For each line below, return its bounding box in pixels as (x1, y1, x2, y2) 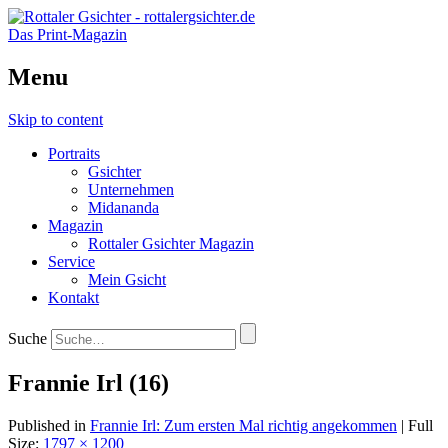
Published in (8, 416, 90, 434)
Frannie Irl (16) (8, 369, 169, 396)
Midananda (88, 198, 159, 216)
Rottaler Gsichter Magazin (88, 234, 254, 252)
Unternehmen (88, 180, 174, 198)
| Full (397, 416, 433, 434)
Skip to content (8, 110, 103, 128)
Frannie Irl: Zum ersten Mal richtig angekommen (90, 416, 397, 434)
